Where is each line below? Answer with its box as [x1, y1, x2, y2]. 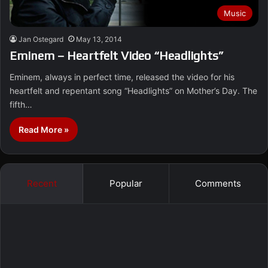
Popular [109, 178, 142, 190]
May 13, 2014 [76, 35, 122, 44]
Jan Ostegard [19, 35, 63, 44]
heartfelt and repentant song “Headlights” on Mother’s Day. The [10, 86, 257, 96]
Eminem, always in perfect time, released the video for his [10, 72, 234, 83]
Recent [26, 178, 57, 190]
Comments [195, 178, 242, 190]
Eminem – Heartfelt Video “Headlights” [10, 48, 224, 63]
